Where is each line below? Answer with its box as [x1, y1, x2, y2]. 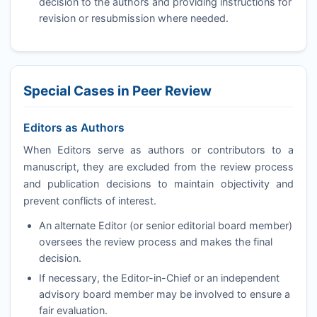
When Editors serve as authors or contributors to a [23, 143, 294, 156]
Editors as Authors [23, 121, 125, 135]
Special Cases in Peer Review [23, 82, 212, 99]
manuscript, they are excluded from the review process [23, 160, 294, 173]
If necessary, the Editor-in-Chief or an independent [38, 272, 279, 284]
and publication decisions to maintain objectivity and [23, 177, 294, 190]
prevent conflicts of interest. [23, 194, 156, 207]
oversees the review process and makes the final [38, 235, 272, 248]
